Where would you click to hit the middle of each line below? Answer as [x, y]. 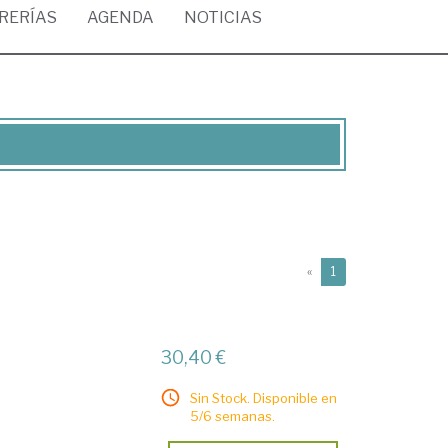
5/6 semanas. [233, 416]
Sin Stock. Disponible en [264, 398]
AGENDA [120, 17]
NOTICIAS [223, 17]
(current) [360, 270]
